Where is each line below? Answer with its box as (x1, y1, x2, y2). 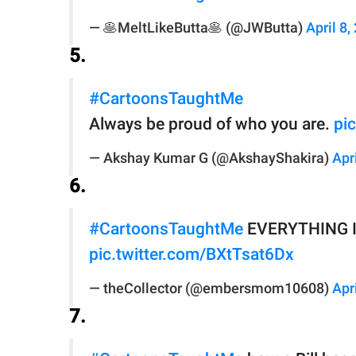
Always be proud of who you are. (89, 114, 334, 134)
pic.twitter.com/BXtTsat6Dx (89, 245, 294, 265)
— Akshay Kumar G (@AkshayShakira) (89, 150, 332, 167)
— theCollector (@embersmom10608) (89, 281, 332, 297)
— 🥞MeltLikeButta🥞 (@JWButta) (89, 20, 306, 37)
